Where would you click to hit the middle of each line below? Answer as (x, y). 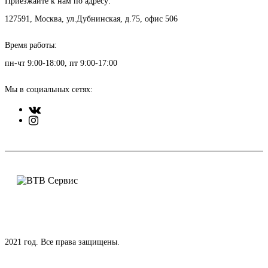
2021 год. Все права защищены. (62, 242)
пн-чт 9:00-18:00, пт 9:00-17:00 (61, 63)
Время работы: (31, 45)
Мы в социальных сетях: (49, 89)
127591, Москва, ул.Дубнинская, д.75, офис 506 (91, 19)
